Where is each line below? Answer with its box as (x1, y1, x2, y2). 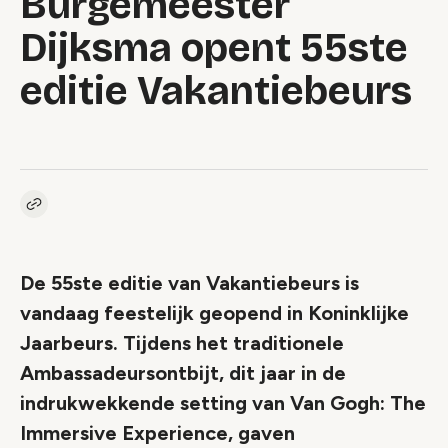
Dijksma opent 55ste (20, 24, 408, 72)
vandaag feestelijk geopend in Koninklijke (20, 301, 409, 325)
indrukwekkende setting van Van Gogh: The (20, 391, 426, 415)
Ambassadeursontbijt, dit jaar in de (20, 361, 346, 385)
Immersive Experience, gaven (20, 421, 295, 445)
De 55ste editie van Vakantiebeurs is (20, 271, 359, 295)
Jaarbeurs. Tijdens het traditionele (20, 331, 344, 355)
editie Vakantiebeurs (20, 67, 412, 115)
